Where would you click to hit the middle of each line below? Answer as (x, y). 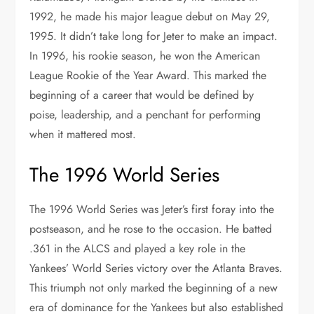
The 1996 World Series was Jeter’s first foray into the (152, 209)
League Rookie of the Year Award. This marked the (148, 75)
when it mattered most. (83, 134)
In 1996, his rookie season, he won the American (145, 55)
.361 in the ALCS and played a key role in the (138, 248)
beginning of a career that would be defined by (142, 95)
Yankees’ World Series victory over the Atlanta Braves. (156, 268)
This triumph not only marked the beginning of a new (154, 287)
